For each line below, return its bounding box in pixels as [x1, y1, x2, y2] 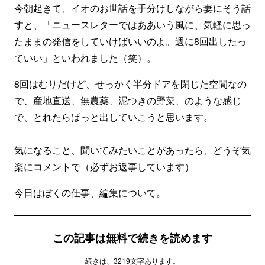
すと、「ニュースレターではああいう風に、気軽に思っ [14, 18, 251, 31]
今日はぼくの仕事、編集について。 [14, 186, 166, 199]
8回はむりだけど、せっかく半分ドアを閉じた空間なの [14, 77, 247, 91]
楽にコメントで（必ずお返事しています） [14, 160, 194, 173]
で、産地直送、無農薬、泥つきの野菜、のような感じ [14, 93, 241, 107]
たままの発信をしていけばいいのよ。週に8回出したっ [14, 34, 247, 48]
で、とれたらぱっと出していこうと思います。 [14, 110, 213, 124]
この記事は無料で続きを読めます [53, 230, 212, 245]
